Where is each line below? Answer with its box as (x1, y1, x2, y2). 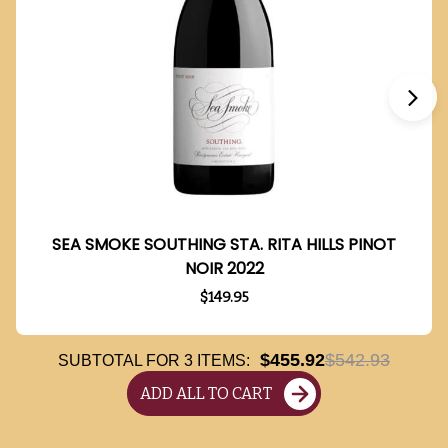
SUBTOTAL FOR (58, 352, 184, 370)
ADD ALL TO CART (140, 384, 272, 404)
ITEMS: (193, 352, 250, 370)
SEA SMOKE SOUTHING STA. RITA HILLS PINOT (52, 233, 396, 257)
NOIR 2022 (184, 257, 264, 281)
